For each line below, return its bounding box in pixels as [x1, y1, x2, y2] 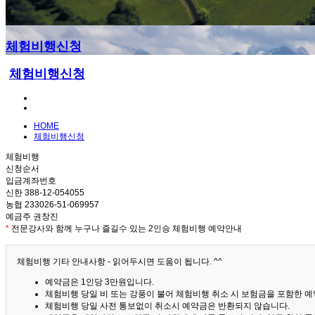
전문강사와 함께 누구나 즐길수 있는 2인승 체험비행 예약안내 [9, 224, 242, 234]
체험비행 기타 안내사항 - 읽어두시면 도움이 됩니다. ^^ [17, 257, 222, 267]
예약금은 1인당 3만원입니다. [45, 277, 154, 288]
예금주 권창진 [6, 212, 58, 222]
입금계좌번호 [6, 176, 56, 186]
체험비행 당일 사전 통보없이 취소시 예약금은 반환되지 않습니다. [45, 301, 290, 311]
